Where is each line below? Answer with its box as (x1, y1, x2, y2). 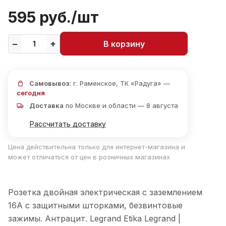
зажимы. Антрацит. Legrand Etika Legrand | (8, 213, 181, 223)
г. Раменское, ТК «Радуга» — (71, 79, 170, 88)
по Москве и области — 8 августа (64, 101, 178, 110)
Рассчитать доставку (30, 120, 106, 129)
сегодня (17, 89, 45, 97)
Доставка (29, 101, 64, 110)
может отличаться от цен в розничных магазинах (8, 153, 170, 161)
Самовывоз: (29, 79, 71, 88)
